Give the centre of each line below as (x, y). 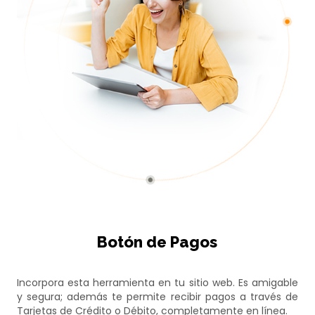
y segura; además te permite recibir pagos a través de (157, 297)
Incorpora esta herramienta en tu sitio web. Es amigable (157, 283)
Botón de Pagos (157, 242)
